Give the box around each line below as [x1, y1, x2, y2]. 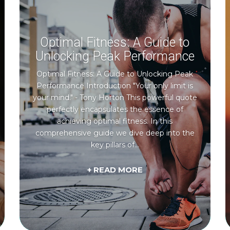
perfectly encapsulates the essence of [46, 104, 183, 114]
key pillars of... [90, 140, 139, 149]
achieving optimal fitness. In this [57, 116, 173, 126]
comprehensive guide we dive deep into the [35, 128, 195, 138]
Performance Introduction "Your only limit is [36, 81, 194, 90]
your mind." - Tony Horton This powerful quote [32, 92, 197, 102]
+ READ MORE [87, 165, 143, 175]
